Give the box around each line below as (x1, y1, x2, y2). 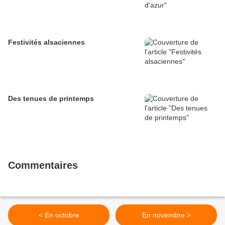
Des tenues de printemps (8, 94, 94, 103)
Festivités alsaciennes (8, 38, 85, 47)
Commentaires (8, 160, 78, 171)
